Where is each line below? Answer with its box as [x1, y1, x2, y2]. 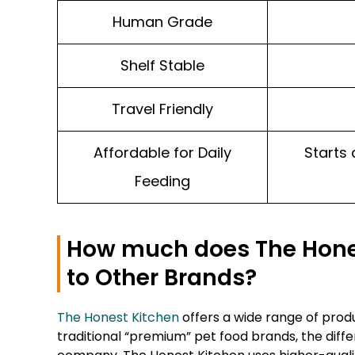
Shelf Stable [120, 55, 204, 75]
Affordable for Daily [94, 142, 231, 162]
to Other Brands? [67, 261, 257, 293]
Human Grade [113, 11, 212, 32]
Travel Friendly [112, 98, 213, 119]
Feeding [135, 170, 190, 191]
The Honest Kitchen [57, 307, 179, 326]
